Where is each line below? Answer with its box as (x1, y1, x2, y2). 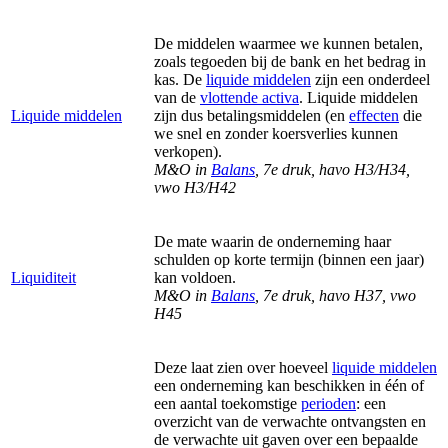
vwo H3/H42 (154, 178, 236, 196)
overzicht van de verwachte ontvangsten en (154, 412, 426, 430)
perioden (301, 394, 356, 412)
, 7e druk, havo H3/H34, (255, 160, 410, 178)
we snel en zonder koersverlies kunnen (154, 124, 398, 142)
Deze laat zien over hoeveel (154, 358, 332, 376)
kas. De (154, 70, 206, 88)
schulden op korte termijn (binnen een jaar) (154, 250, 424, 268)
